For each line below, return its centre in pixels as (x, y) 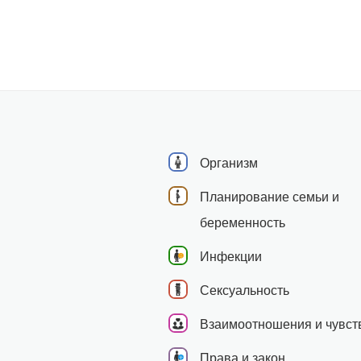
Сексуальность (245, 290)
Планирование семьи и (270, 197)
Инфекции (231, 256)
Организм (229, 163)
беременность (243, 222)
